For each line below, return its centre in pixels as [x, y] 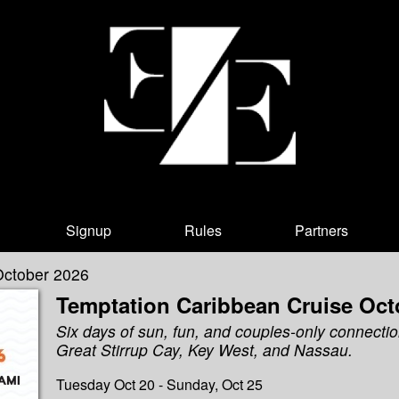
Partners [322, 231]
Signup [88, 231]
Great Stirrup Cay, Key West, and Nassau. [204, 350]
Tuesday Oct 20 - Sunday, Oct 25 [159, 384]
